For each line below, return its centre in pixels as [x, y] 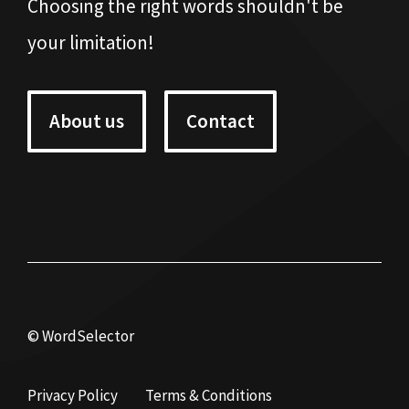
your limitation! [91, 42]
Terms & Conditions [209, 395]
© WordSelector [81, 336]
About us [87, 121]
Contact [220, 121]
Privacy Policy [73, 395]
